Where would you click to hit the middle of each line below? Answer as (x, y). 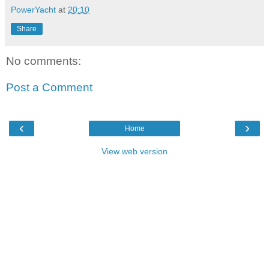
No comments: (44, 61)
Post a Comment (49, 87)
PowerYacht (33, 10)
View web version (134, 152)
